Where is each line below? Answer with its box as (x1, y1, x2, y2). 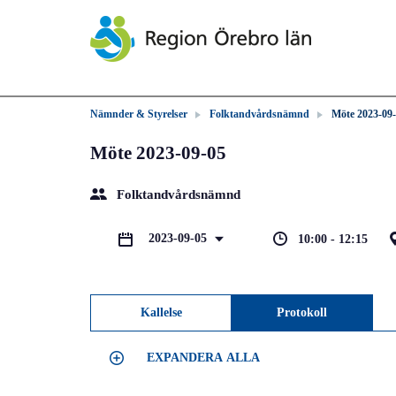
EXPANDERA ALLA (147, 351, 260, 364)
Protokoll (277, 306, 327, 319)
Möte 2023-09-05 (90, 142, 226, 164)
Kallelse (140, 306, 182, 319)
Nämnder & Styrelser (90, 108, 187, 120)
